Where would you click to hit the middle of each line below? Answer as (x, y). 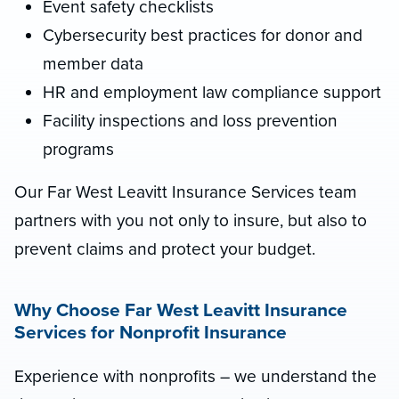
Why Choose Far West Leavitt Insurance (181, 310)
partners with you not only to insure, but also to (191, 220)
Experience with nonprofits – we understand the (195, 376)
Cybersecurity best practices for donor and (203, 35)
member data (93, 63)
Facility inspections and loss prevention (190, 120)
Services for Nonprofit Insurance (151, 332)
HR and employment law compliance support (212, 92)
